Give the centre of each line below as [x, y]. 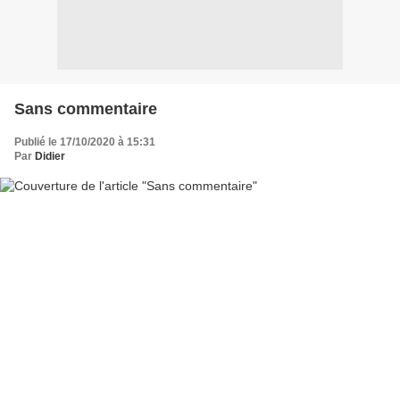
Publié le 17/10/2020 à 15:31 [85, 142]
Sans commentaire [86, 108]
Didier [50, 156]
